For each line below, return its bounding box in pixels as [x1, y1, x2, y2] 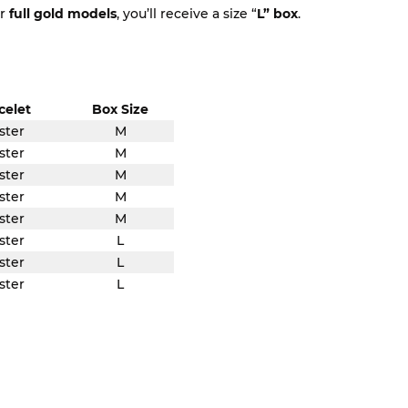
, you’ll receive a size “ [117, 5, 257, 22]
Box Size [92, 101, 148, 117]
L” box [257, 5, 298, 22]
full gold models [9, 5, 117, 22]
